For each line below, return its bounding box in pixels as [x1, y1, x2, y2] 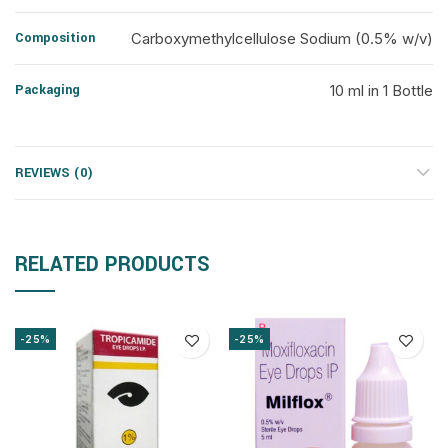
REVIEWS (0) [15, 164, 93, 182]
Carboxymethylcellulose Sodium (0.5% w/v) [131, 29, 433, 48]
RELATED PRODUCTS [15, 250, 210, 279]
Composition [15, 29, 95, 47]
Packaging [15, 81, 80, 99]
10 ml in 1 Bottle [330, 81, 433, 100]
